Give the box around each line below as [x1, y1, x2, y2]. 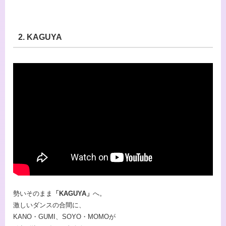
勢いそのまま [13, 189, 52, 197]
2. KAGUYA [18, 32, 62, 41]
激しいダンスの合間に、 [13, 201, 85, 209]
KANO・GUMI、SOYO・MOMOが [13, 212, 116, 220]
